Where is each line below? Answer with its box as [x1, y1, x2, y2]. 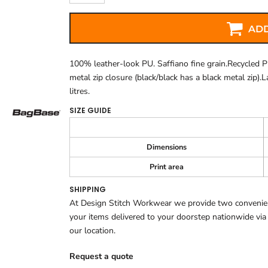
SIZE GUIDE [69, 105, 112, 116]
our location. [69, 225, 116, 237]
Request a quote [69, 251, 134, 263]
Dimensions [147, 142, 187, 153]
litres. [69, 86, 90, 98]
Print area [150, 162, 184, 172]
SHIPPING [69, 184, 106, 195]
